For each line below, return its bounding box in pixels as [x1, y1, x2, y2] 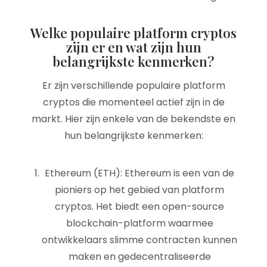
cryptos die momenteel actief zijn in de [42, 95, 225, 109]
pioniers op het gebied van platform [55, 183, 224, 197]
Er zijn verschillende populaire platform [42, 79, 225, 92]
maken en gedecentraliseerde [68, 250, 211, 263]
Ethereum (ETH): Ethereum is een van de [45, 166, 234, 180]
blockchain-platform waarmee [66, 216, 213, 230]
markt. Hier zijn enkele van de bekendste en [32, 112, 235, 126]
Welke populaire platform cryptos [30, 24, 237, 42]
